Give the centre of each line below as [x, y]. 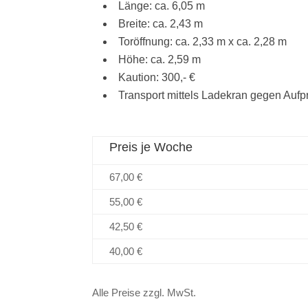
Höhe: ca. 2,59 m [160, 59]
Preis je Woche [151, 147]
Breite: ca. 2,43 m [161, 23]
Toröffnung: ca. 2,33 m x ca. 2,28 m [203, 41]
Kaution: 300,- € [157, 77]
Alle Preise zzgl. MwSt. [144, 292]
